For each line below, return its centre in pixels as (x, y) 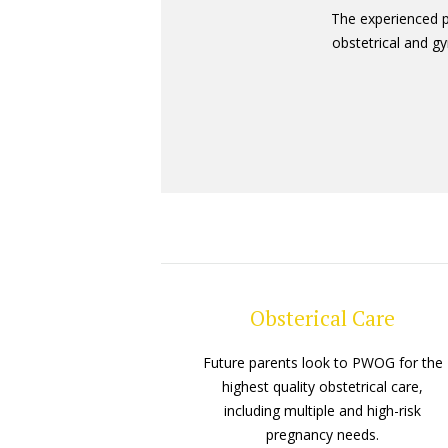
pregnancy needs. (323, 435)
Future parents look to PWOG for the (322, 363)
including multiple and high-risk (323, 411)
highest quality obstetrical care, (323, 387)
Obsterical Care (323, 318)
